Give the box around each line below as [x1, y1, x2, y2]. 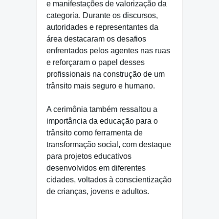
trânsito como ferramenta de [46, 129, 143, 137]
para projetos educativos [46, 152, 131, 161]
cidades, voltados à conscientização [46, 175, 172, 184]
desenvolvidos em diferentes [46, 164, 146, 173]
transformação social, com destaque [46, 140, 171, 149]
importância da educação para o [46, 117, 158, 126]
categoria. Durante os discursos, [46, 11, 158, 20]
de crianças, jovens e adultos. [46, 187, 149, 196]
